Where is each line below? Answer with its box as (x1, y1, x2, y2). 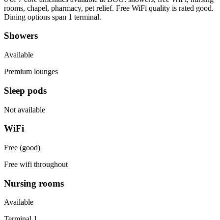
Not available (4, 105, 45, 114)
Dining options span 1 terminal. (4, 12, 101, 21)
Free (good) (4, 143, 40, 152)
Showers (4, 30, 38, 41)
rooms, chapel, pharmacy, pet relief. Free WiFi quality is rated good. (4, 3, 214, 12)
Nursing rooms (4, 178, 64, 189)
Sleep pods (4, 85, 47, 96)
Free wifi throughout (4, 160, 68, 168)
